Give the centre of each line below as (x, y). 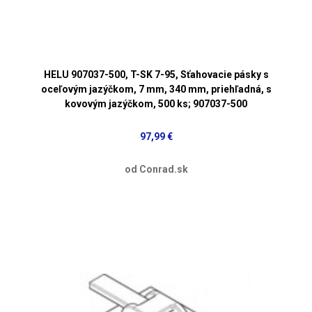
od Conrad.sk (156, 169)
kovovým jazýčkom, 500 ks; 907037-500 (156, 103)
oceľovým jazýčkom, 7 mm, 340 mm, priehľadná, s (156, 89)
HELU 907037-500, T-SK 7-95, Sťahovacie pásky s (156, 74)
